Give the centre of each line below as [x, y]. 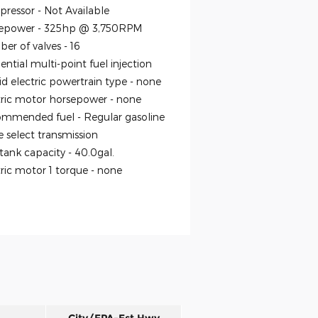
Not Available [77, 11]
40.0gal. [94, 153]
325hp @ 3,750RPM [93, 28]
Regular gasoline [124, 117]
